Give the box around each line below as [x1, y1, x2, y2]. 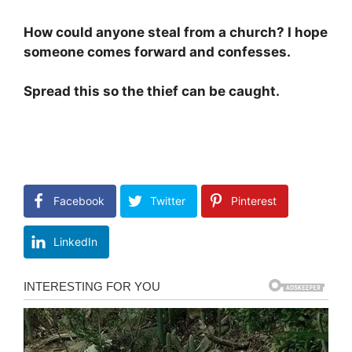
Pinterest [231, 194, 277, 208]
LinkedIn [53, 235, 97, 249]
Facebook [53, 194, 104, 208]
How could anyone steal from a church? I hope [24, 24, 328, 40]
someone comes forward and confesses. [24, 43, 291, 60]
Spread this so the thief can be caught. [24, 83, 280, 100]
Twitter [150, 194, 185, 208]
